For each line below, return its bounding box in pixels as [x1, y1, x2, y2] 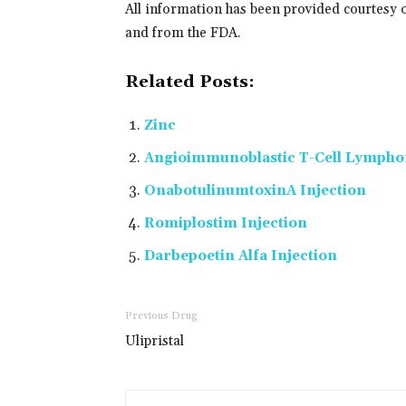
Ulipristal [125, 333, 184, 350]
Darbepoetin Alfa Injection [144, 247, 337, 265]
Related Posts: [125, 72, 255, 92]
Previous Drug [125, 309, 198, 323]
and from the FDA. [125, 24, 241, 42]
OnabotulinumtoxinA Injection [144, 182, 366, 199]
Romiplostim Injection [144, 215, 307, 232]
